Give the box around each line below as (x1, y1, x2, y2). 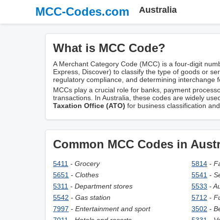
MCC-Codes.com (35, 5, 129, 18)
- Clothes (71, 171, 99, 179)
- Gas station (71, 193, 110, 201)
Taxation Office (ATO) (53, 102, 125, 110)
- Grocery (70, 160, 100, 167)
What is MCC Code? (53, 41, 165, 55)
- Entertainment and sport (71, 205, 150, 213)
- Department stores (70, 182, 133, 190)
